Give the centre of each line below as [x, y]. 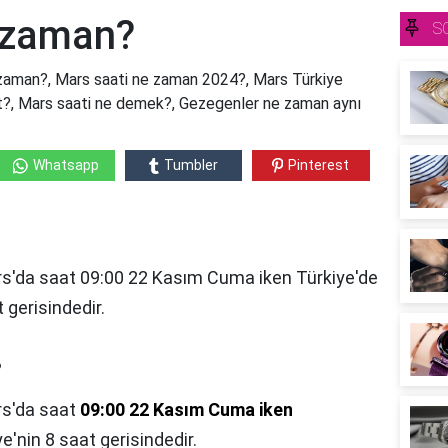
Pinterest [319, 165]
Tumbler [190, 165]
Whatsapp [65, 165]
